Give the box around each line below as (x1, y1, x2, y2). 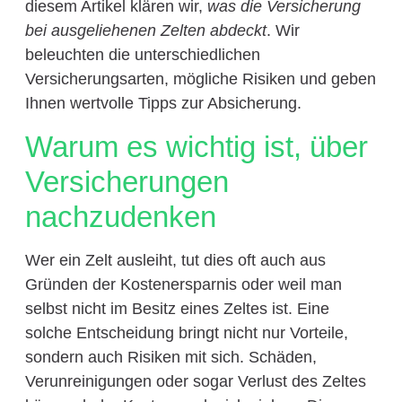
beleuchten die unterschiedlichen (24, 46, 260, 65)
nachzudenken (24, 199, 216, 233)
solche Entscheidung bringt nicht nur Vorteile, (24, 323, 348, 342)
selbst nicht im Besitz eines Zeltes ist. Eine (24, 299, 329, 318)
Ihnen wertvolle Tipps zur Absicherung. (24, 94, 301, 113)
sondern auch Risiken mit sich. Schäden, (24, 347, 317, 366)
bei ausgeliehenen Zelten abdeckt (24, 22, 267, 40)
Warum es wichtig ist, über (24, 129, 368, 163)
